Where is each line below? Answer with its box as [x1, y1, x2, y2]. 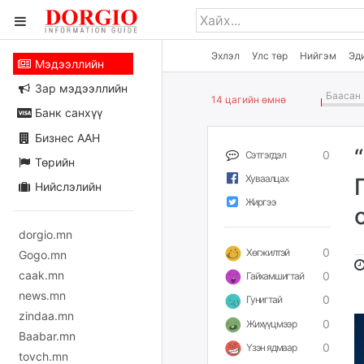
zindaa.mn [19, 308, 74, 323]
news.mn [19, 288, 66, 302]
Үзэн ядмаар [246, 340, 297, 353]
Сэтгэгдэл [245, 149, 286, 161]
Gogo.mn [19, 247, 67, 262]
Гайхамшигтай [246, 270, 304, 283]
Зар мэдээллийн [31, 81, 128, 96]
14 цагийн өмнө [211, 93, 286, 106]
